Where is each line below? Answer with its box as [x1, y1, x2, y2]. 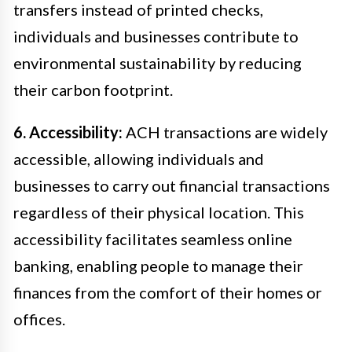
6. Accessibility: [13, 122, 123, 141]
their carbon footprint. [13, 79, 173, 99]
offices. [13, 309, 65, 328]
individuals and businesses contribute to [13, 26, 299, 46]
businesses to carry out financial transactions [13, 175, 330, 195]
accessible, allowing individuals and [13, 148, 264, 168]
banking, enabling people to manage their [13, 255, 303, 275]
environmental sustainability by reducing [13, 53, 302, 72]
